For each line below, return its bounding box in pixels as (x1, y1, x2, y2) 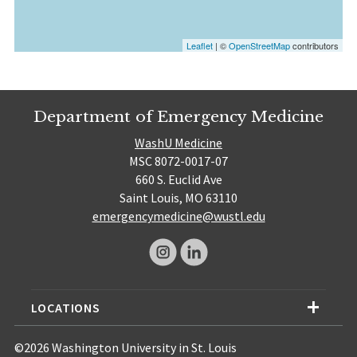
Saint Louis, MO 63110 (120, 189, 237, 206)
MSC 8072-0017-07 (129, 152, 228, 169)
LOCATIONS (30, 299, 100, 316)
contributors (290, 39, 339, 53)
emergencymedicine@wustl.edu (92, 207, 265, 224)
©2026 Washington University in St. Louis (14, 339, 237, 355)
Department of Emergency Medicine (33, 107, 324, 127)
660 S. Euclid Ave (135, 171, 222, 187)
